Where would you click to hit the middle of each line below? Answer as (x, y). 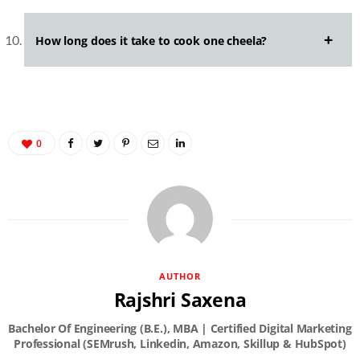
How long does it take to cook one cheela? (151, 41)
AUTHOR (180, 276)
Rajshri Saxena (180, 300)
